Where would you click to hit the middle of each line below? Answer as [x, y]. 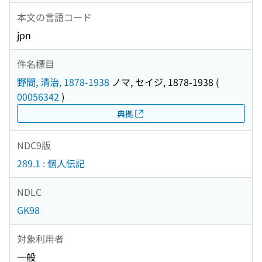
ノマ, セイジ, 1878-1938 [161, 82]
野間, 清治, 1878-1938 [63, 82]
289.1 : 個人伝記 [51, 163]
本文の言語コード [54, 17]
